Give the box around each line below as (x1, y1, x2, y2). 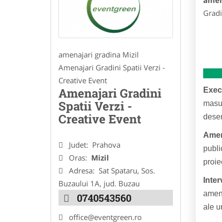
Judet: (69, 140, 90, 150)
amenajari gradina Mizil (58, 50, 139, 60)
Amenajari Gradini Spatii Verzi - (58, 62, 165, 73)
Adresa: (69, 166, 97, 176)
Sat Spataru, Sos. (99, 166, 155, 176)
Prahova (92, 140, 120, 150)
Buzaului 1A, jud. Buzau (58, 178, 140, 189)
